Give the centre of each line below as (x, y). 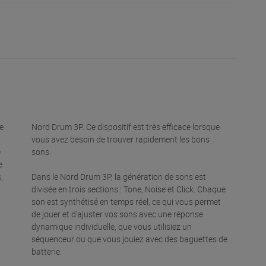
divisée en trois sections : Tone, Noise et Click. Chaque (129, 189)
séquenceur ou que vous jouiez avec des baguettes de (130, 239)
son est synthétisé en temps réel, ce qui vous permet (126, 202)
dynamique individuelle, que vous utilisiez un (112, 227)
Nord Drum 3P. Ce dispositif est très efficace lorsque (126, 127)
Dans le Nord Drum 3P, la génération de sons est (119, 177)
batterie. (47, 252)
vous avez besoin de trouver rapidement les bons (121, 140)
